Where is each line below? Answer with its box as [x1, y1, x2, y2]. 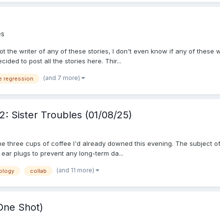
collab [30, 167, 47, 175]
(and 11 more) [56, 166, 96, 174]
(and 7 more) [43, 74, 82, 82]
